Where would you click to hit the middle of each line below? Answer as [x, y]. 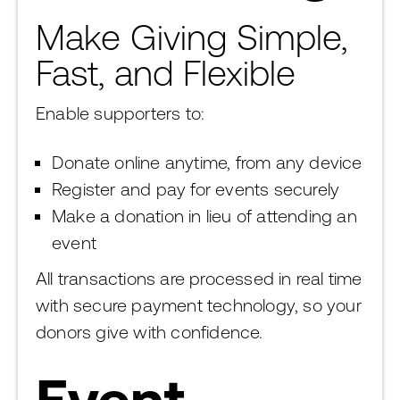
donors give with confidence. [150, 332]
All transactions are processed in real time [199, 278]
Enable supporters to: [121, 113]
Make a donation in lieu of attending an [204, 216]
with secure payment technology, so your [199, 305]
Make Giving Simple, [192, 37]
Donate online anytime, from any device [207, 162]
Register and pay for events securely [196, 189]
